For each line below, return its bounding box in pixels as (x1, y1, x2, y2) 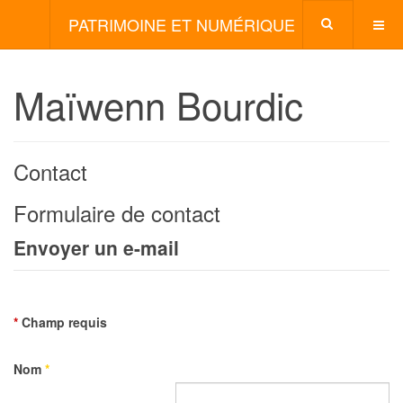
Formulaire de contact (13, 197, 220, 228)
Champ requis (18, 313, 107, 331)
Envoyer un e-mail (13, 234, 179, 261)
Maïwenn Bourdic (13, 77, 303, 131)
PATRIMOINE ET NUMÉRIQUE (68, 13, 295, 36)
